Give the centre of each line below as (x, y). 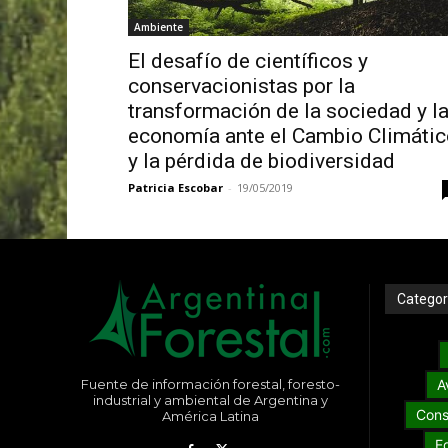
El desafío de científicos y (247, 61)
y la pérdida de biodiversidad (261, 161)
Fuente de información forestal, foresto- (210, 384)
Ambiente (158, 27)
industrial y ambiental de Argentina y (210, 400)
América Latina (210, 416)
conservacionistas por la (241, 86)
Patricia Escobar (175, 188)
